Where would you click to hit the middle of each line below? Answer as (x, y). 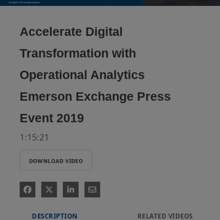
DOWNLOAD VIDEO (56, 161)
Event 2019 (52, 118)
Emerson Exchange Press (95, 96)
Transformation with (78, 53)
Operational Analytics (82, 75)
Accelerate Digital (71, 31)
